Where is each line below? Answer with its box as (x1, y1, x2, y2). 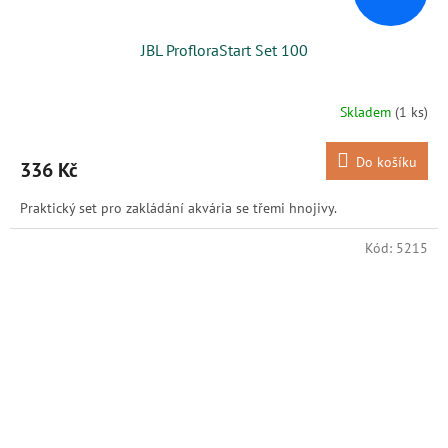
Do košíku (356, 152, 417, 171)
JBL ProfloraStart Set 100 (140, 39, 308, 60)
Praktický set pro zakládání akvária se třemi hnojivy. (20, 198, 337, 217)
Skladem (340, 103, 395, 122)
